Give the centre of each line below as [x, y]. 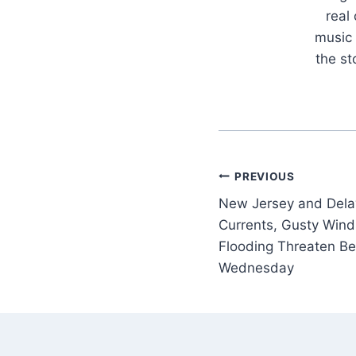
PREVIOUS [265, 176]
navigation [275, 214]
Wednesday [256, 268]
